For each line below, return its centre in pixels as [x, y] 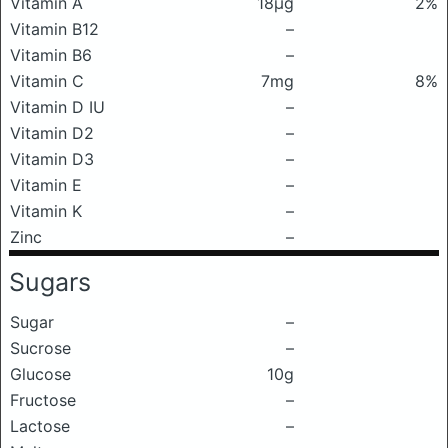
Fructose [43, 400]
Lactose [40, 426]
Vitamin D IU [57, 107]
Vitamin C [47, 81]
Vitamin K [46, 211]
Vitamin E [46, 185]
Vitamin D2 [52, 133]
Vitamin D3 [52, 159]
